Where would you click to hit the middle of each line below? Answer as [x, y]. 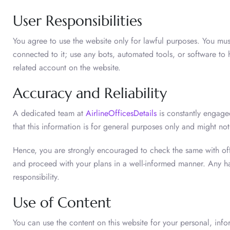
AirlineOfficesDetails [121, 113]
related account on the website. [67, 67]
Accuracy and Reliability [90, 93]
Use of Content [62, 202]
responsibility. [36, 177]
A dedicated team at [49, 113]
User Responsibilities [78, 21]
